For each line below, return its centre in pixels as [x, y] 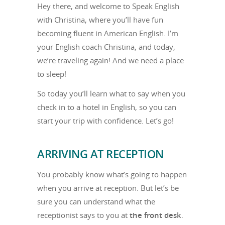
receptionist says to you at [83, 215]
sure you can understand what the [96, 201]
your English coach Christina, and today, [106, 47]
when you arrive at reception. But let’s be [108, 188]
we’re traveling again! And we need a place [110, 60]
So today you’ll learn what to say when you [111, 93]
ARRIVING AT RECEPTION [100, 154]
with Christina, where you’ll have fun [100, 20]
